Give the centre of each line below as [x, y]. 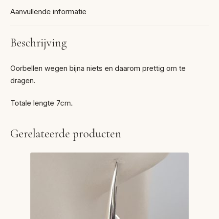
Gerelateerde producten [66, 134]
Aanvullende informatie [49, 12]
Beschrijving [39, 43]
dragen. [23, 80]
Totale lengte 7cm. [42, 103]
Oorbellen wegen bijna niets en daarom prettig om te [98, 68]
